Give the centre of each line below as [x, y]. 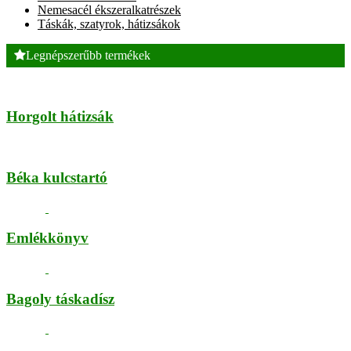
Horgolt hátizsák [60, 117]
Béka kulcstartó [57, 177]
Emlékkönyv [47, 238]
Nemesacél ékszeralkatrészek [109, 9]
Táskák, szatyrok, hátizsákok [109, 24]
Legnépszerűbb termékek [88, 55]
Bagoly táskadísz [60, 299]
